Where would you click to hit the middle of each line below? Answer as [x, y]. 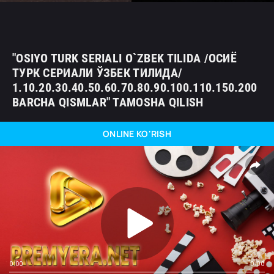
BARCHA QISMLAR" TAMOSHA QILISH [108, 102]
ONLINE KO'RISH [137, 134]
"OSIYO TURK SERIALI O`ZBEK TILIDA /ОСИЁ [124, 58]
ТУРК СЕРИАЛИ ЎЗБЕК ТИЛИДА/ [98, 73]
